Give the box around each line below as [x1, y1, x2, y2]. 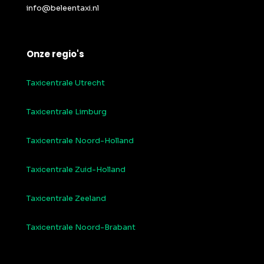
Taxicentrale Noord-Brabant [27, 222, 136, 233]
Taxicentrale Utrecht [27, 78, 105, 88]
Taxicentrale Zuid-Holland [27, 164, 126, 175]
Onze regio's [27, 48, 84, 61]
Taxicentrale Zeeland [27, 193, 106, 204]
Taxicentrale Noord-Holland [27, 136, 134, 146]
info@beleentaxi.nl [27, 3, 99, 14]
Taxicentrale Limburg [27, 107, 107, 117]
